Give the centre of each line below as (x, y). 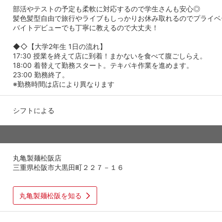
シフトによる (34, 110)
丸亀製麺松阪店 (37, 158)
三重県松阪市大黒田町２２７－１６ (68, 167)
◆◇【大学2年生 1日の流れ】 (60, 46)
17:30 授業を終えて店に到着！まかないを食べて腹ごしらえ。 (110, 55)
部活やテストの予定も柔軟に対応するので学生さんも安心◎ (107, 8)
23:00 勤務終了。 (41, 74)
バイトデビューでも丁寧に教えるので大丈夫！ (86, 27)
